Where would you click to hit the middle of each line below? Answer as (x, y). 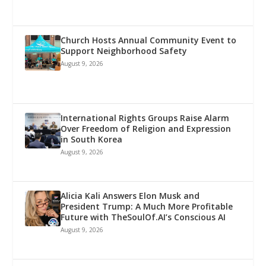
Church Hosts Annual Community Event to (149, 40)
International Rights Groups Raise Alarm (145, 118)
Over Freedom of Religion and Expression (146, 128)
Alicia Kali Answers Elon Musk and (130, 195)
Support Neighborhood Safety (124, 50)
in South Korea (92, 139)
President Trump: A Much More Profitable (147, 206)
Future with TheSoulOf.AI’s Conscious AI (143, 217)
